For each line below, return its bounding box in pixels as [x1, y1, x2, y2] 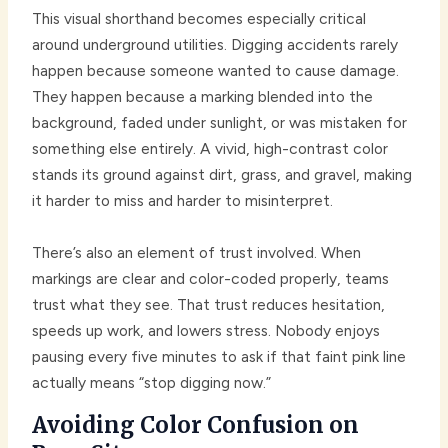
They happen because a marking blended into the [32, 87, 374, 107]
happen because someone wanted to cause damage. [32, 61, 400, 81]
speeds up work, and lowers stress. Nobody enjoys [32, 321, 381, 341]
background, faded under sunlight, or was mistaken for [32, 113, 408, 133]
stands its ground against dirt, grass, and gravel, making [32, 165, 413, 185]
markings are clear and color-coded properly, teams [32, 269, 390, 289]
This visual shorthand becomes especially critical [32, 9, 367, 29]
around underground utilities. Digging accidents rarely [32, 35, 399, 55]
